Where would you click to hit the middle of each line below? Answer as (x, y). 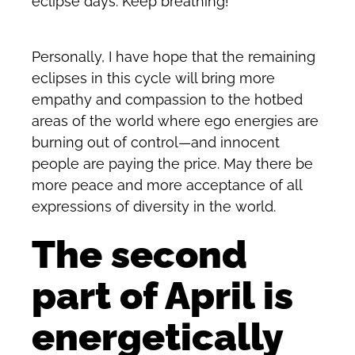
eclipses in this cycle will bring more (153, 78)
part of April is (162, 296)
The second (139, 255)
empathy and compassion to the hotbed (167, 99)
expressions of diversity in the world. (154, 206)
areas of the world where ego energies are (175, 120)
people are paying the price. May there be (172, 163)
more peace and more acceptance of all (167, 185)
